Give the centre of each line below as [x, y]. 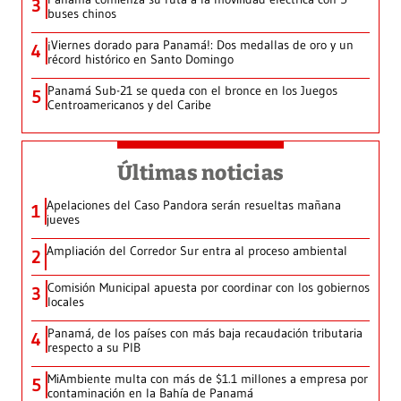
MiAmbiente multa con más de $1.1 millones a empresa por [208, 379]
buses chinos [82, 14]
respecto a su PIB [94, 348]
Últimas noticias [200, 173]
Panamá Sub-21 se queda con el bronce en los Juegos [192, 91]
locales [66, 302]
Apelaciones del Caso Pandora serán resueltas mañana [194, 205]
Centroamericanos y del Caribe [129, 105]
